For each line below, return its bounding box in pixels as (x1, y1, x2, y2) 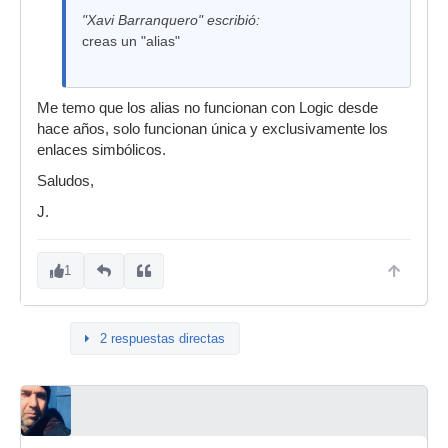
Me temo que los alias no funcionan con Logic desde (37, 100, 378, 116)
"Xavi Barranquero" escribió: (82, 12, 260, 28)
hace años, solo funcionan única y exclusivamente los (37, 121, 388, 137)
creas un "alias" (82, 33, 180, 49)
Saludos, (37, 173, 94, 189)
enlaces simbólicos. (37, 142, 166, 158)
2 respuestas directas (100, 331, 225, 346)
